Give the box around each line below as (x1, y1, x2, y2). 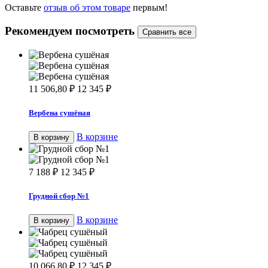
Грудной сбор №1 (29, 191, 89, 201)
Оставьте (5, 2, 44, 13)
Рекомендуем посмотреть (5, 24, 138, 37)
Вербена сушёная (29, 108, 90, 117)
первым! (130, 2, 167, 13)
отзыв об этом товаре (44, 2, 130, 13)
